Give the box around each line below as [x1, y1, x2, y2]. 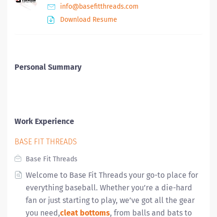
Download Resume [60, 15, 117, 24]
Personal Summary [15, 62, 81, 72]
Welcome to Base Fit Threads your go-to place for [26, 170, 198, 180]
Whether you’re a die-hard [98, 183, 192, 192]
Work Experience [15, 117, 74, 126]
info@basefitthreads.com [60, 2, 139, 11]
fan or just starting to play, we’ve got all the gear [26, 196, 195, 205]
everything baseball [26, 183, 96, 192]
